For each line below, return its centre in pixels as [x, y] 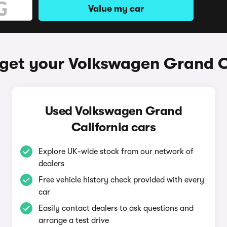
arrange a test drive [73, 220]
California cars [113, 127]
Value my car [116, 9]
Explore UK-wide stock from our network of [116, 152]
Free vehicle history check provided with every [121, 180]
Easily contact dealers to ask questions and [116, 208]
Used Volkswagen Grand [113, 111]
